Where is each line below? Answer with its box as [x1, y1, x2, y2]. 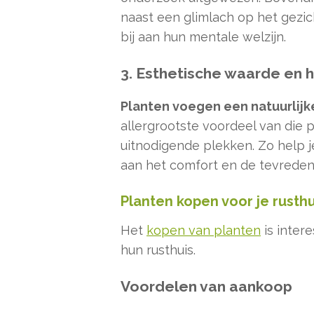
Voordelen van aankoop [121, 278, 292, 296]
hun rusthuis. [121, 243, 196, 258]
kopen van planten [146, 223, 261, 238]
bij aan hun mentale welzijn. [121, 29, 286, 44]
